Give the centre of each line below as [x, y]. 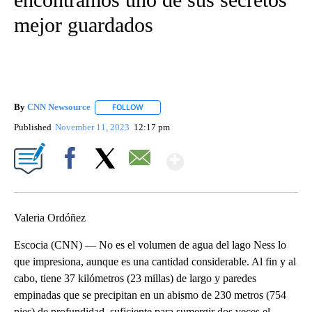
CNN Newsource [59, 107]
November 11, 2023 [94, 127]
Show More [238, 156]
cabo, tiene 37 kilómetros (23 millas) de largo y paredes [135, 278]
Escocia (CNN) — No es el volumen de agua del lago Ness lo [150, 244]
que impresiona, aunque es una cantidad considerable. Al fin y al [155, 261]
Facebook [73, 182]
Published [33, 127]
